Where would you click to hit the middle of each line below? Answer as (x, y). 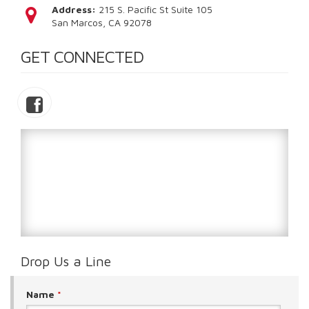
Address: (75, 9)
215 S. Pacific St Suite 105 (156, 9)
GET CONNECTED (82, 57)
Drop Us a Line (66, 261)
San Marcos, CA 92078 (102, 22)
